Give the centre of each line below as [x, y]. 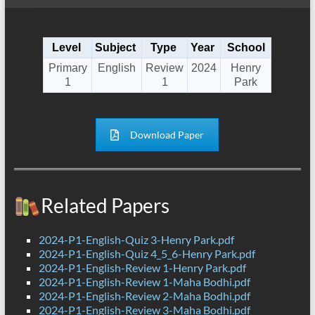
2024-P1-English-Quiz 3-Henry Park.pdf [136, 240]
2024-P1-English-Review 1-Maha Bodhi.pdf [144, 282]
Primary [67, 68]
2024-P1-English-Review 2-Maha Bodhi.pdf [144, 296]
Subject [116, 48]
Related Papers [105, 206]
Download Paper [167, 135]
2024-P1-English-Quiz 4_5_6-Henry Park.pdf [147, 254]
